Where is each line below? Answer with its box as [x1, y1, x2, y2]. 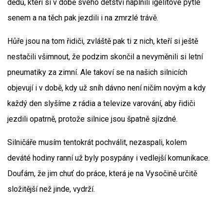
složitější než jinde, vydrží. [7, 184, 95, 194]
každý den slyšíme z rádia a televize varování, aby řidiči [7, 99, 195, 108]
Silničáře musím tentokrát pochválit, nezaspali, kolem [7, 138, 187, 147]
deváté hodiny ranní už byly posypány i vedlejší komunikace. [7, 153, 210, 163]
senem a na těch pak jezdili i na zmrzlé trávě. [7, 13, 158, 22]
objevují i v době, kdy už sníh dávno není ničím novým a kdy [7, 83, 206, 92]
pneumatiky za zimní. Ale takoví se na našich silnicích [7, 68, 187, 77]
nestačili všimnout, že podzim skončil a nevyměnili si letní [7, 52, 203, 61]
